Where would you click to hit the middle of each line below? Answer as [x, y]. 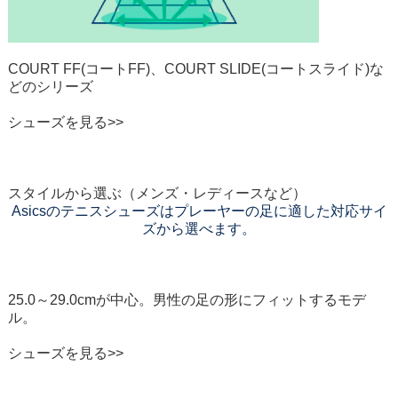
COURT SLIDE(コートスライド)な [274, 69]
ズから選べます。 [199, 229]
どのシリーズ [50, 87]
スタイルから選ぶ [64, 194]
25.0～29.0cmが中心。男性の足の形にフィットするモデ [187, 300]
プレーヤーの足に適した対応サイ [280, 211]
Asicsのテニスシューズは [92, 211]
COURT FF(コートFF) [79, 69]
